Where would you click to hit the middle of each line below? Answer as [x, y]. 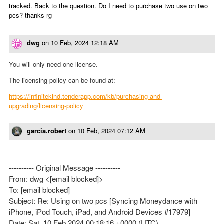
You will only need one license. [53, 64]
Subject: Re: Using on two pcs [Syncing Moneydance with [103, 201]
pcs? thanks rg [30, 15]
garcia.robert [47, 130]
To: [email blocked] [39, 190]
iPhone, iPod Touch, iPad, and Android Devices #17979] [100, 212]
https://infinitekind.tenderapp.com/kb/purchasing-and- [86, 96]
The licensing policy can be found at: [62, 80]
